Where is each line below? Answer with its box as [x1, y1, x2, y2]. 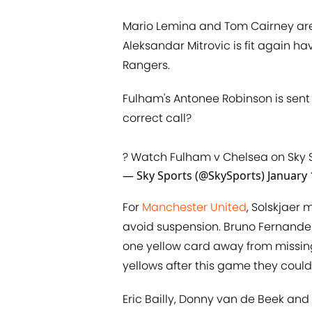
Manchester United [142, 198, 247, 215]
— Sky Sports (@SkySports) [123, 167, 267, 183]
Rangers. [123, 56, 170, 73]
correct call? [123, 109, 192, 126]
